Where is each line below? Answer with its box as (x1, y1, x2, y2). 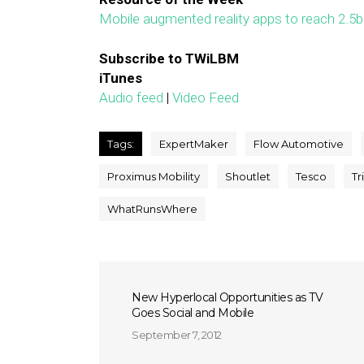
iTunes (99, 70, 142, 86)
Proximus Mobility (107, 170, 200, 183)
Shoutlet (225, 170, 271, 183)
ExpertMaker (159, 137, 228, 150)
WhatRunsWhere (107, 202, 197, 215)
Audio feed (99, 89, 163, 106)
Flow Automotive (253, 137, 344, 150)
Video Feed (172, 89, 239, 106)
